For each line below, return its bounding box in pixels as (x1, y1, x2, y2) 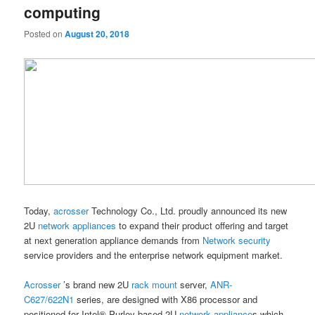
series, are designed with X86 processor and (77, 292, 258, 307)
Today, (24, 204, 54, 218)
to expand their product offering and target (119, 219, 289, 233)
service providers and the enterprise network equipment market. (24, 248, 283, 262)
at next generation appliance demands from (24, 233, 203, 247)
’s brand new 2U (60, 278, 132, 292)
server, (177, 278, 208, 292)
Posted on (24, 27, 65, 39)
